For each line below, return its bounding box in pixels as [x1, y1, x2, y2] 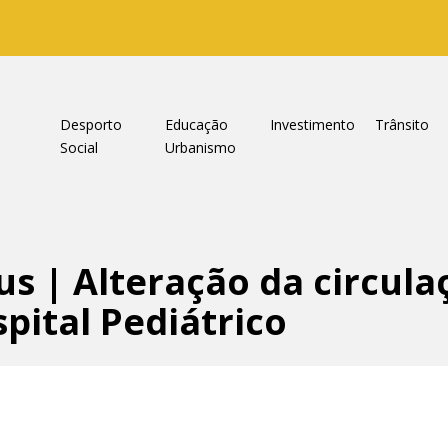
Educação [164, 115, 228, 134]
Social [59, 138, 98, 157]
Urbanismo [164, 138, 236, 157]
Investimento [269, 115, 355, 134]
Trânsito [374, 115, 429, 134]
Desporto [59, 115, 122, 134]
